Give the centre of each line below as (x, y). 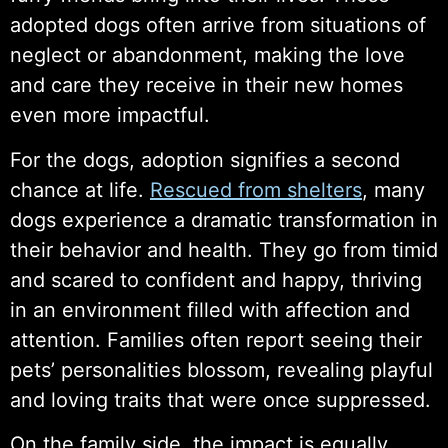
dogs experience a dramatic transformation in (224, 219)
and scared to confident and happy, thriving (216, 279)
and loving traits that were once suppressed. (220, 399)
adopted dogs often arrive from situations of (218, 25)
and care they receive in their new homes (206, 85)
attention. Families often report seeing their (216, 339)
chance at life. (80, 189)
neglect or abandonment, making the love (207, 55)
